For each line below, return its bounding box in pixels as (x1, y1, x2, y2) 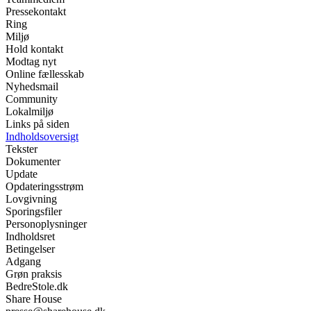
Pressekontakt (6, 5, 66, 17)
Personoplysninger (6, 217, 87, 230)
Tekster (6, 142, 37, 155)
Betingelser (6, 242, 55, 255)
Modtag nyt (6, 55, 56, 67)
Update (6, 167, 37, 180)
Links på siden (6, 117, 69, 130)
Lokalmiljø (6, 105, 53, 117)
